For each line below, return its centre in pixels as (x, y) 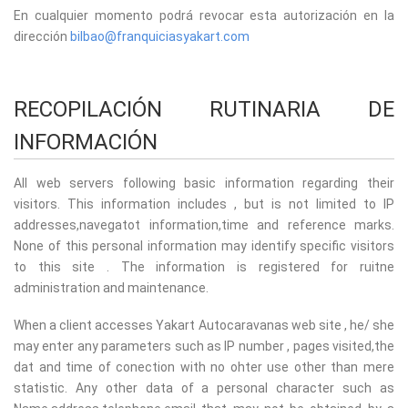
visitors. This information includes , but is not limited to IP (204, 204)
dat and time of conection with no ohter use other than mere (204, 367)
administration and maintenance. (111, 287)
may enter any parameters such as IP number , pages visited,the (204, 346)
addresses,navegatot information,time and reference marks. (204, 224)
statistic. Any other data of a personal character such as (204, 388)
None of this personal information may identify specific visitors (204, 245)
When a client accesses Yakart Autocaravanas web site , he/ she (204, 325)
